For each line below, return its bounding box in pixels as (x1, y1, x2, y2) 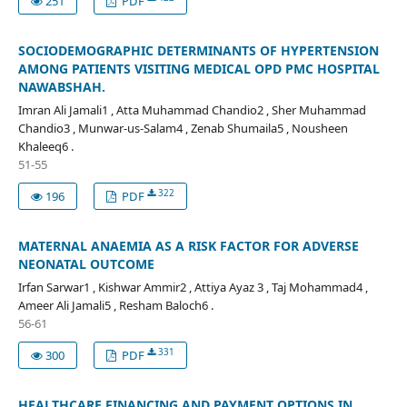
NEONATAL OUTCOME (17, 254, 154, 273)
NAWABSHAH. (17, 77, 105, 95)
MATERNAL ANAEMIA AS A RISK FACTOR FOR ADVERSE (17, 236, 359, 254)
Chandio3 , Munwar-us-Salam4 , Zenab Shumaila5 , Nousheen (17, 119, 348, 136)
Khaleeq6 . (17, 137, 74, 154)
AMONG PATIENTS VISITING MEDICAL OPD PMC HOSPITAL (17, 59, 380, 77)
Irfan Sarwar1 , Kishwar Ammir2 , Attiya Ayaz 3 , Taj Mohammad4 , (17, 278, 368, 295)
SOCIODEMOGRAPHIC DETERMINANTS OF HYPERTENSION (17, 41, 379, 59)
